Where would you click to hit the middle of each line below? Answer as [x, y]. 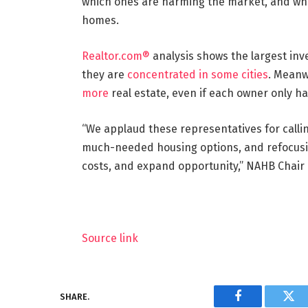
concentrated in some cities [197, 74]
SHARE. [75, 296]
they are [104, 74]
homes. [100, 21]
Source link [110, 239]
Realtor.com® [115, 56]
